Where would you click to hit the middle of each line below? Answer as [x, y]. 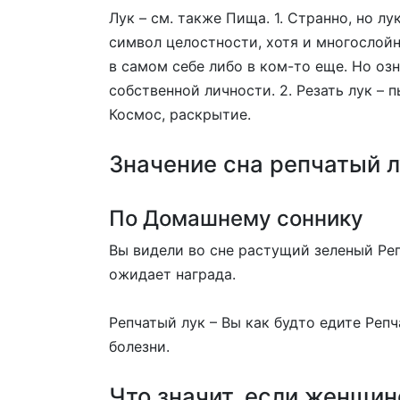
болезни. [139, 346]
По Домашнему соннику [236, 218]
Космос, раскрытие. [180, 115]
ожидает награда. [172, 274]
